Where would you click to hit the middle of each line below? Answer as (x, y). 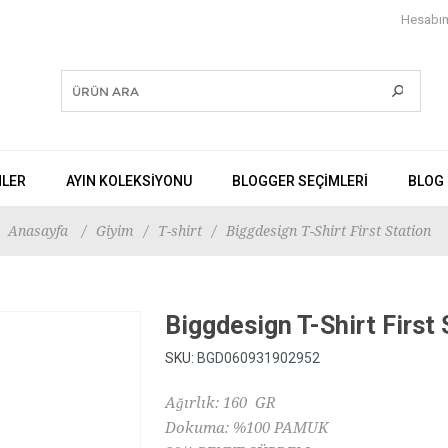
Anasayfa (37, 231)
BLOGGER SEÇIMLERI (300, 181)
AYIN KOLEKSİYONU (129, 181)
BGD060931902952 (258, 358)
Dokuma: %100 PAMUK (247, 428)
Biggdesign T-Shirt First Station (328, 231)
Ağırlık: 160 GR (220, 403)
